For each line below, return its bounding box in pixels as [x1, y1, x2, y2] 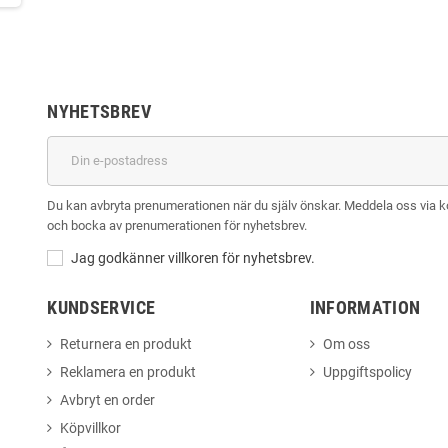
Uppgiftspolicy [322, 363, 412, 380]
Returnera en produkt [60, 335, 193, 352]
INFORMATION [309, 296, 421, 318]
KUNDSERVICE [47, 296, 156, 318]
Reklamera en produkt [60, 363, 197, 380]
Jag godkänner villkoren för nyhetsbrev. [71, 249, 316, 266]
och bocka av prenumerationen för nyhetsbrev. [47, 217, 308, 233]
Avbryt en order [60, 391, 156, 408]
